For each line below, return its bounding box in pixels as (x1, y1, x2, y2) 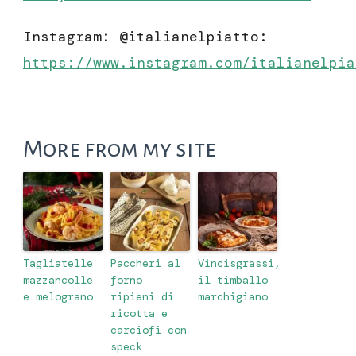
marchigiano (198, 288, 268, 304)
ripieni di (110, 288, 174, 304)
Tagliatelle (23, 255, 93, 270)
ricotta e (110, 305, 168, 320)
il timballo (198, 272, 268, 287)
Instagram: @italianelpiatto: (23, 26, 277, 46)
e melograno (23, 288, 93, 304)
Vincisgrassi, (198, 255, 281, 270)
